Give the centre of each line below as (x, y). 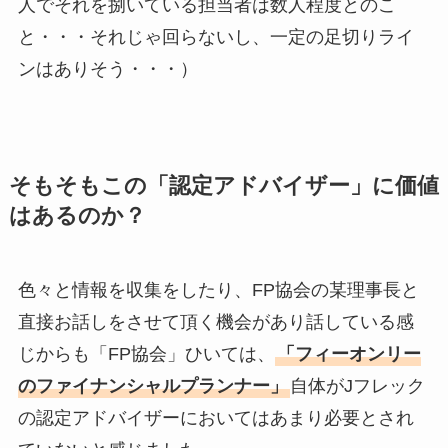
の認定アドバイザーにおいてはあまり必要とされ (215, 418)
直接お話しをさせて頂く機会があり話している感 (215, 322)
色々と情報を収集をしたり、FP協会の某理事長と (218, 290)
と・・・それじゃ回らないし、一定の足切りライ (215, 37)
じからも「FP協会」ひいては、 (146, 354)
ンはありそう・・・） (107, 69)
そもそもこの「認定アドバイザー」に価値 (223, 186)
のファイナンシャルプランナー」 (152, 386)
